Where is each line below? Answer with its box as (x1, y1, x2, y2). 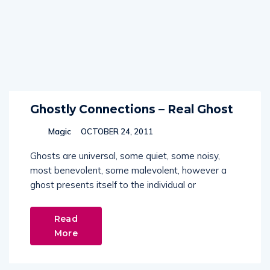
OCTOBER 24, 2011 (79, 127, 153, 136)
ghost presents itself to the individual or (30, 179, 196, 190)
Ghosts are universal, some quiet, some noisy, (30, 150, 220, 162)
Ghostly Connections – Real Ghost (30, 102, 233, 116)
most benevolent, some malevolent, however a (30, 165, 227, 176)
